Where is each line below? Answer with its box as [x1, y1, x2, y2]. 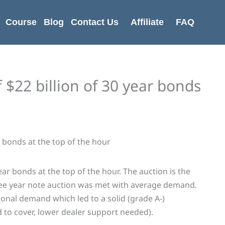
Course [5, 17, 37, 27]
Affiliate [130, 17, 164, 27]
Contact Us [70, 17, 119, 27]
